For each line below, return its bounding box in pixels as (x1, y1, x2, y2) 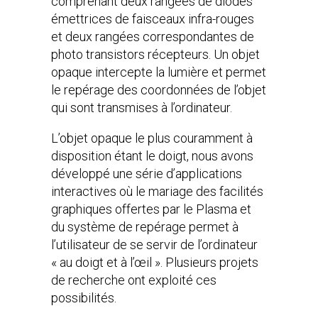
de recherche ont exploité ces (51, 273, 216, 287)
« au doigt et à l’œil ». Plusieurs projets (51, 255, 258, 270)
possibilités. (51, 290, 116, 305)
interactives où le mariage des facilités (51, 184, 263, 199)
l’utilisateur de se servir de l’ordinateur (51, 237, 258, 252)
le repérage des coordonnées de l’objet (51, 82, 266, 97)
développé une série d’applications (51, 166, 242, 181)
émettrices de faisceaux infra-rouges (51, 11, 254, 26)
